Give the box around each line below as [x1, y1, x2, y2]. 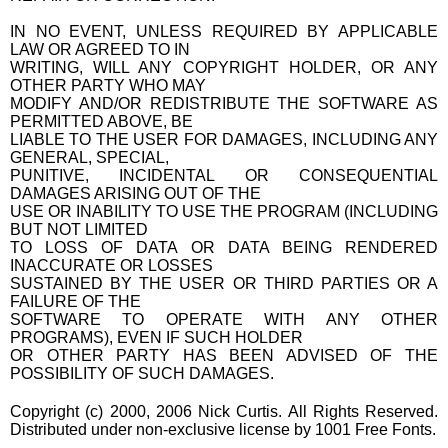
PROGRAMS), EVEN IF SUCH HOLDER [10, 328, 303, 346]
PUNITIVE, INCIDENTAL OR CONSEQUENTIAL [10, 166, 438, 184]
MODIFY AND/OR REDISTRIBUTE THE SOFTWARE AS [10, 94, 438, 112]
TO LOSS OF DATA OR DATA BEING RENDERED [10, 238, 438, 256]
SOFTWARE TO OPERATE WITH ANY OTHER [10, 310, 438, 328]
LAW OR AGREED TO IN [10, 40, 190, 58]
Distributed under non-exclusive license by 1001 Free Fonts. [10, 420, 436, 438]
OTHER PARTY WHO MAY [10, 76, 206, 94]
